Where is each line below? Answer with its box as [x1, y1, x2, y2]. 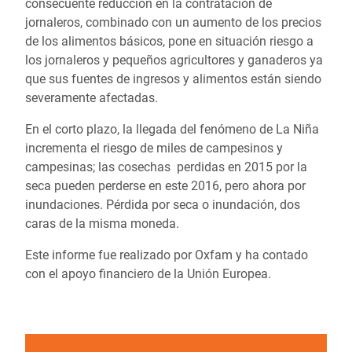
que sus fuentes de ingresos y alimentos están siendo [25, 71, 321, 86]
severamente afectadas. [25, 90, 158, 105]
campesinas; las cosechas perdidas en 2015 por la [25, 159, 307, 174]
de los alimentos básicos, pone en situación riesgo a [25, 34, 313, 49]
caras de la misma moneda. [25, 216, 179, 231]
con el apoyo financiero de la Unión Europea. [25, 266, 271, 281]
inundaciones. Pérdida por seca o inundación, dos [25, 197, 300, 212]
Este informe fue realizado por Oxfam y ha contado [25, 247, 308, 262]
